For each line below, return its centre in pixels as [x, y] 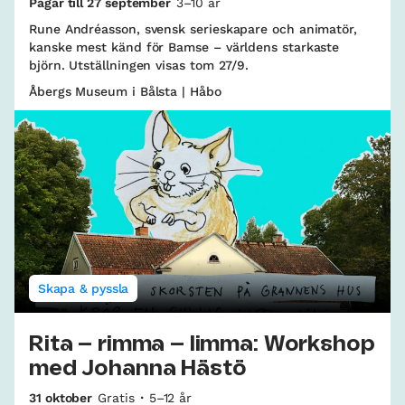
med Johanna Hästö [138, 368]
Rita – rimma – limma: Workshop [202, 344]
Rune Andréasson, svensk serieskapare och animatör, [193, 29]
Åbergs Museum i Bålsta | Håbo [125, 92]
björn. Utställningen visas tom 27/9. [139, 66]
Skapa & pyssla [84, 288]
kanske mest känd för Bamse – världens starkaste [184, 47]
